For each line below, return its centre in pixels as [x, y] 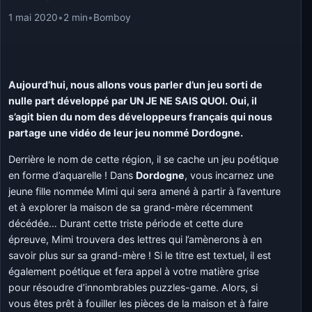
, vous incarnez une [229, 175]
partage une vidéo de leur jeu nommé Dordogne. [126, 133]
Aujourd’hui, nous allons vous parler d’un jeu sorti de [136, 85]
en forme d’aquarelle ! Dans [72, 175]
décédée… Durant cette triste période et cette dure [126, 223]
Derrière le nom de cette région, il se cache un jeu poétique [144, 159]
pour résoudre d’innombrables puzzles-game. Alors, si [133, 287]
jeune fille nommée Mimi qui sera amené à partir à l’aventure [145, 191]
